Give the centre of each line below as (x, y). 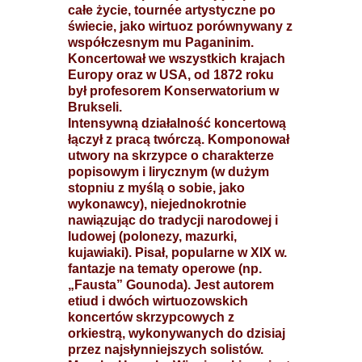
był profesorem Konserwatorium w (173, 91)
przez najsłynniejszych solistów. (166, 349)
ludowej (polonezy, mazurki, (152, 236)
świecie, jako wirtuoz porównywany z (180, 26)
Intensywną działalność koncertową (177, 123)
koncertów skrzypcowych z (151, 317)
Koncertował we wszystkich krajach (177, 59)
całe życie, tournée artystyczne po (172, 10)
